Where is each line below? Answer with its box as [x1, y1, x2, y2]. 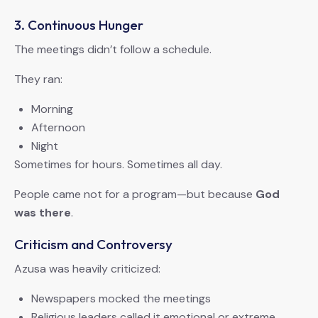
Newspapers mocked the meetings [31, 291, 211, 307]
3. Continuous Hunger [14, 16, 143, 34]
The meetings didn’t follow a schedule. [14, 42, 212, 57]
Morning [31, 102, 73, 117]
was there [14, 205, 71, 221]
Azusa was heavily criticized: [14, 261, 160, 277]
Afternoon [31, 120, 85, 136]
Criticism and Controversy [14, 236, 172, 253]
